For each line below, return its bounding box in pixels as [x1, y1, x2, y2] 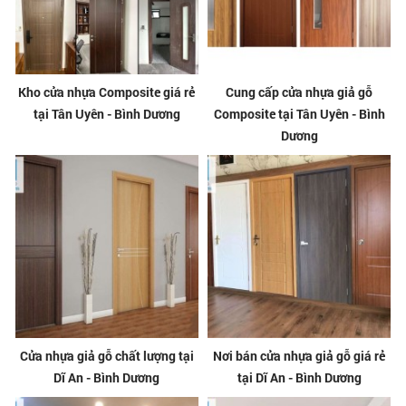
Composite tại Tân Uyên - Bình [213, 104, 385, 122]
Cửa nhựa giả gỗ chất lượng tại [19, 347, 194, 365]
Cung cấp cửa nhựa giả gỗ [226, 82, 373, 101]
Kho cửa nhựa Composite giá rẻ [18, 82, 196, 101]
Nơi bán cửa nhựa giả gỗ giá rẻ [213, 347, 386, 365]
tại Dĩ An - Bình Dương [237, 369, 362, 387]
